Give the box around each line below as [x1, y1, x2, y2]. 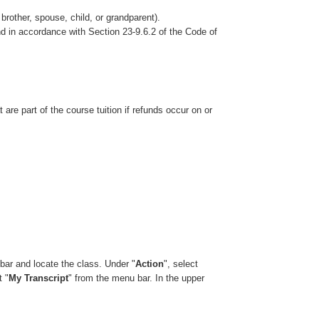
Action [135, 258, 164, 269]
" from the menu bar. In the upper [68, 272, 205, 283]
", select [164, 258, 199, 269]
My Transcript [9, 272, 69, 283]
